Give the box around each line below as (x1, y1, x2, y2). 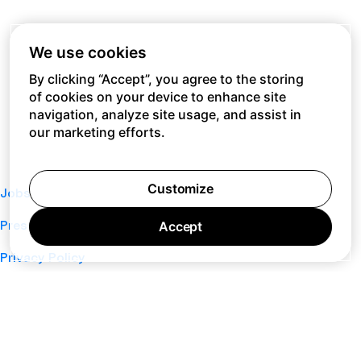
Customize (147, 180, 214, 197)
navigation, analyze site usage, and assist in (29, 106, 301, 122)
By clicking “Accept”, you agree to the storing (29, 71, 304, 87)
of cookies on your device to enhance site (29, 89, 286, 105)
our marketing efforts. (29, 124, 165, 140)
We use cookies (29, 43, 147, 62)
